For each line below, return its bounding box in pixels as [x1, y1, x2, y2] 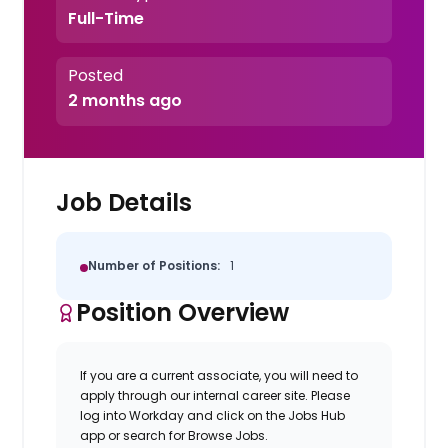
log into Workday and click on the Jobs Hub [80, 406, 346, 424]
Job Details [56, 185, 193, 219]
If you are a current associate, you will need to [80, 366, 359, 384]
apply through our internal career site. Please [80, 386, 351, 404]
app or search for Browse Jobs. [80, 426, 269, 444]
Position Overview [76, 295, 290, 329]
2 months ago [67, 89, 182, 113]
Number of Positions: [88, 256, 221, 274]
